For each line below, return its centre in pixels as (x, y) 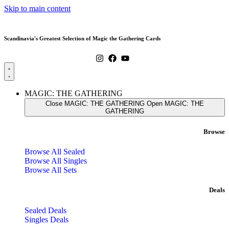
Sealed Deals (45, 210)
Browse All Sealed (55, 152)
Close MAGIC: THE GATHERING (95, 103)
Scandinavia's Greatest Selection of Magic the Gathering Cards (82, 38)
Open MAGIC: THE (175, 103)
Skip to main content (37, 8)
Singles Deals (47, 219)
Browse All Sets (51, 170)
